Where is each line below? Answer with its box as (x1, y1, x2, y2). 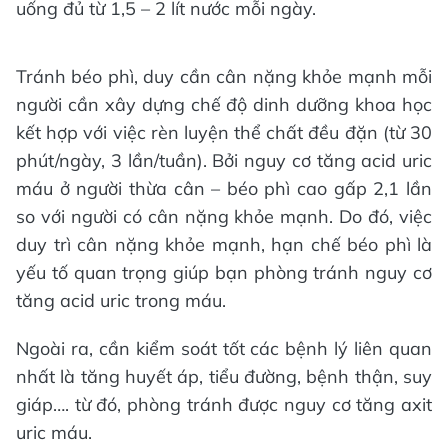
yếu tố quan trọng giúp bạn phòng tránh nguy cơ (16, 261, 432, 284)
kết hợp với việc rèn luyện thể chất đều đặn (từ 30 (16, 121, 432, 144)
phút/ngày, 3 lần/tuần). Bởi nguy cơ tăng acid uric (16, 149, 432, 172)
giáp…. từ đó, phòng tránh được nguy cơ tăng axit (16, 393, 432, 416)
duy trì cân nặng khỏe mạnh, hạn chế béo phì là (16, 233, 432, 256)
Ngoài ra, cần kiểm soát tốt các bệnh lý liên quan (16, 337, 432, 360)
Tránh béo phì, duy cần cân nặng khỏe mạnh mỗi (16, 65, 432, 88)
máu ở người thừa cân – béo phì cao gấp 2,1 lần (16, 177, 432, 200)
